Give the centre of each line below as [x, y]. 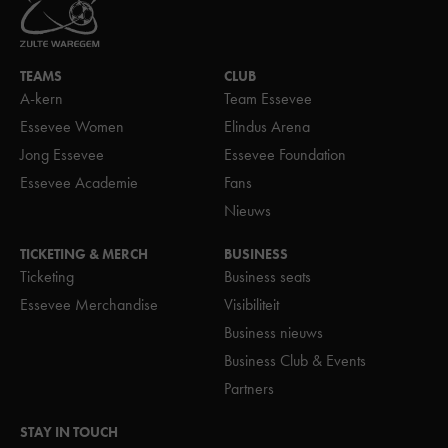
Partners [249, 388]
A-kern [41, 98]
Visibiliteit [251, 304]
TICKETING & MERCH [84, 254]
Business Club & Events [295, 360]
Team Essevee [268, 98]
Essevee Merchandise [89, 304]
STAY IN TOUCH [69, 432]
